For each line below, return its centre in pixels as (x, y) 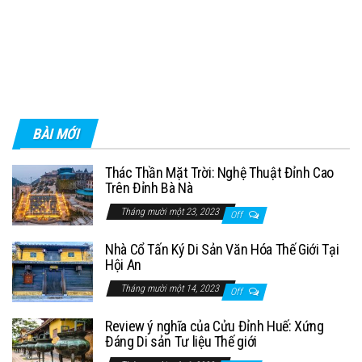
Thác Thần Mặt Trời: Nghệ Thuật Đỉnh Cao (219, 172)
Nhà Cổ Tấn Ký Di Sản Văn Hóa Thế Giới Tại (222, 249)
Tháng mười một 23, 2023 (171, 211)
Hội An (123, 264)
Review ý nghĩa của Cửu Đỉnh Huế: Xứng (215, 326)
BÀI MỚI (56, 133)
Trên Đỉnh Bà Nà (149, 187)
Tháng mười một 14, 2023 (171, 288)
